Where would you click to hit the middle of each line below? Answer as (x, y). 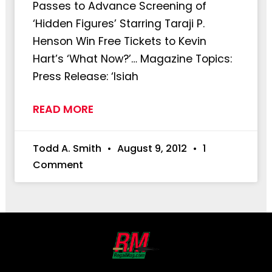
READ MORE (63, 109)
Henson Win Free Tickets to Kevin (119, 41)
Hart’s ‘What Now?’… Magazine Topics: (132, 59)
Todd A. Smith (68, 148)
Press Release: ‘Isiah (85, 76)
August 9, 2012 (152, 148)
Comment (58, 165)
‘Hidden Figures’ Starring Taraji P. (118, 23)
